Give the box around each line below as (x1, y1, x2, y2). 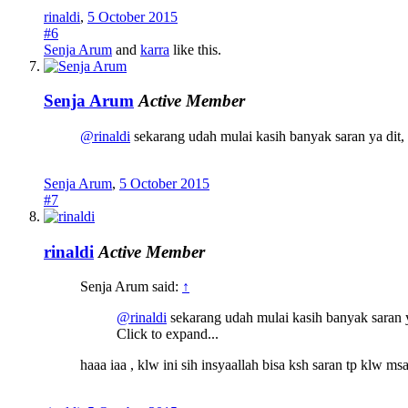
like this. (169, 41, 221, 57)
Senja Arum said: (80, 279, 182, 295)
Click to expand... (117, 326, 219, 342)
